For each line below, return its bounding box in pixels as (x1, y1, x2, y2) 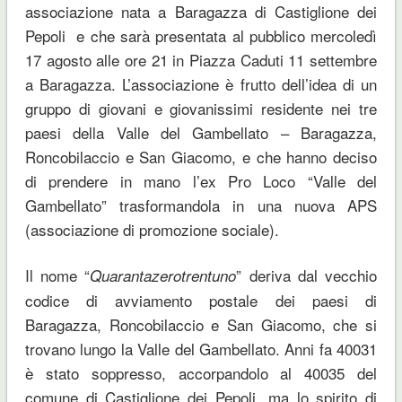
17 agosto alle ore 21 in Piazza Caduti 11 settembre (24, 48, 378, 72)
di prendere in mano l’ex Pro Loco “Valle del (24, 170, 378, 193)
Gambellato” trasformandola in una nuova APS (24, 194, 378, 217)
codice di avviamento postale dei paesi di (24, 289, 378, 312)
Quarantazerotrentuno (90, 265, 237, 287)
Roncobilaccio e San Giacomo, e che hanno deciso (24, 145, 378, 169)
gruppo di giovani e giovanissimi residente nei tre (24, 97, 378, 120)
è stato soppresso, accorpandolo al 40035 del (24, 362, 378, 385)
